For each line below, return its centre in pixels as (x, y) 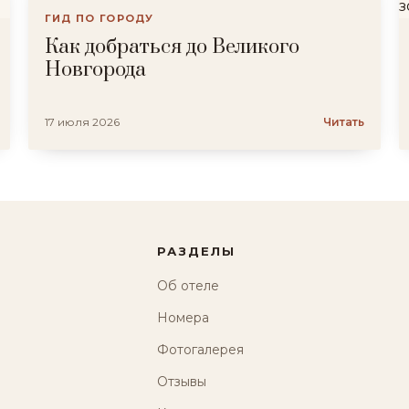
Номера (184, 318)
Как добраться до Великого (172, 47)
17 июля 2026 (82, 122)
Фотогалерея (201, 350)
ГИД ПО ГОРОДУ (99, 18)
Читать (344, 122)
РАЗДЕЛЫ (196, 251)
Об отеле (189, 286)
